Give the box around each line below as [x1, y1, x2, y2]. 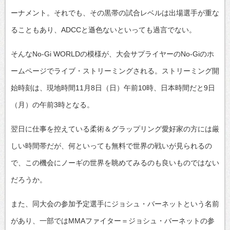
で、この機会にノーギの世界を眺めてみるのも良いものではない [11, 158, 219, 167]
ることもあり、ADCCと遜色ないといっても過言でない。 [11, 25, 196, 34]
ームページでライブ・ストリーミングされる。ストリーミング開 [11, 66, 219, 75]
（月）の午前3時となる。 [11, 100, 94, 109]
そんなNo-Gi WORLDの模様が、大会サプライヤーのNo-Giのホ [11, 49, 214, 58]
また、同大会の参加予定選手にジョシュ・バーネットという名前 [11, 199, 219, 208]
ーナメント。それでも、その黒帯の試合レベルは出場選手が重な [11, 8, 219, 17]
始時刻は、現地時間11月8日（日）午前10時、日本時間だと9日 [11, 83, 215, 92]
